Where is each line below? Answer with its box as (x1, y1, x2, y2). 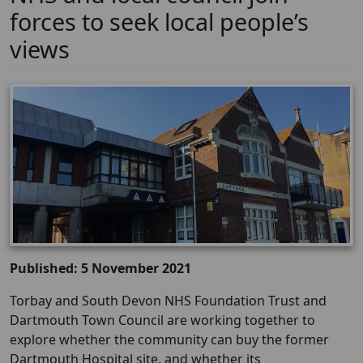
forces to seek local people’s (10, 6, 309, 37)
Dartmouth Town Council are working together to (10, 311, 315, 330)
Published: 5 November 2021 (10, 259, 191, 278)
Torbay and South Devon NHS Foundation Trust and (10, 292, 327, 310)
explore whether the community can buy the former (10, 331, 329, 349)
